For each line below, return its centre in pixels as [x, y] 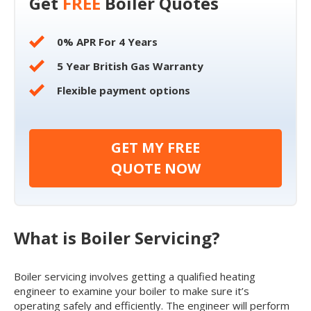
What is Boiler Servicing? [117, 237]
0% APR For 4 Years [107, 41]
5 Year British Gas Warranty [130, 66]
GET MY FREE [155, 147]
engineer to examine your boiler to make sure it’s [132, 291]
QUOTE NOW [155, 168]
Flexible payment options [124, 90]
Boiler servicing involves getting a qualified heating [135, 276]
